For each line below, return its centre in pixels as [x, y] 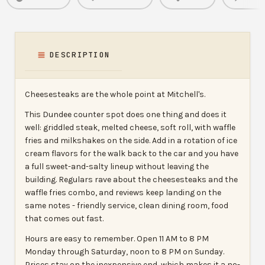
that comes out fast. [64, 218]
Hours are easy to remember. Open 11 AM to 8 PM [117, 238]
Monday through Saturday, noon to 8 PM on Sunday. [125, 251]
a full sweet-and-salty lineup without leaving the [117, 166]
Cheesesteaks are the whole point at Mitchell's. [115, 94]
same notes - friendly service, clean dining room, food [127, 205]
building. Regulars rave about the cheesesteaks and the [131, 179]
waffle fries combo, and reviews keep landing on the [123, 192]
